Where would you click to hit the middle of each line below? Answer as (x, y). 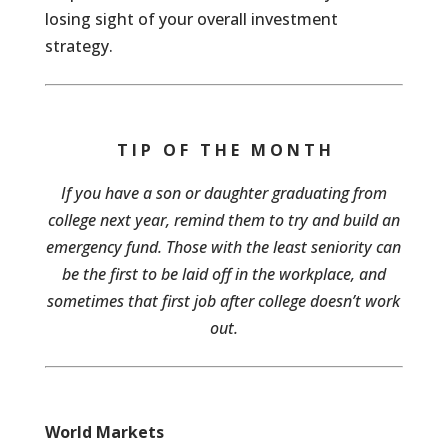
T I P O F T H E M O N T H (223, 150)
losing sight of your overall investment (191, 19)
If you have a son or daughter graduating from (223, 193)
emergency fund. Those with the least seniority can (224, 247)
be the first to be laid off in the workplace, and (223, 274)
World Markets (104, 432)
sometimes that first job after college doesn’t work (224, 301)
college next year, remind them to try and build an (223, 220)
